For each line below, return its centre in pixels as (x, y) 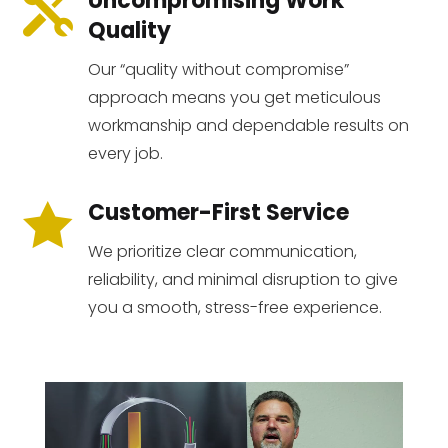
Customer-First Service (218, 213)
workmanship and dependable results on (248, 126)
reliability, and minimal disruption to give (242, 280)
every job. (125, 154)
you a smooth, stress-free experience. (234, 308)
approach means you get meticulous (234, 98)
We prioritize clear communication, (222, 252)
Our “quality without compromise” (218, 70)
